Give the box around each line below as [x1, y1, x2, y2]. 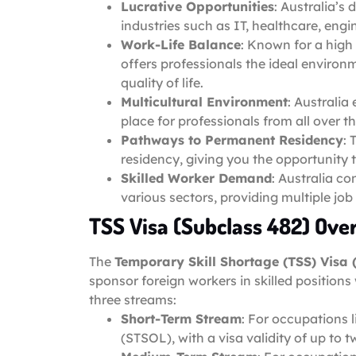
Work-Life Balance [121, 36, 241, 52]
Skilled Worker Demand [121, 169, 272, 186]
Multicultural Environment [121, 93, 288, 110]
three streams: [89, 291, 176, 308]
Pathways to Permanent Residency [121, 131, 343, 148]
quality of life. [121, 74, 203, 91]
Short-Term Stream [121, 310, 242, 327]
